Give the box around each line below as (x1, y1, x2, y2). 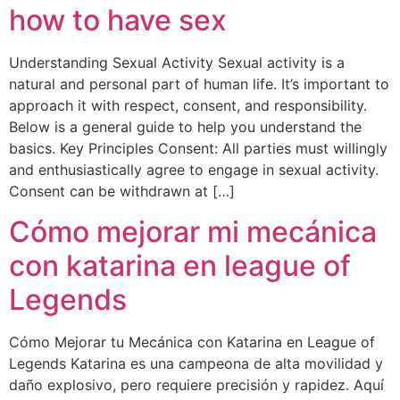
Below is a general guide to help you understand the (9, 118, 362, 137)
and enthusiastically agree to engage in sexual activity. (9, 161, 379, 179)
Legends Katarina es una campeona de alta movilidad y (9, 354, 383, 372)
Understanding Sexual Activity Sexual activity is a (9, 54, 345, 72)
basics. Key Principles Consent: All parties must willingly (9, 139, 387, 158)
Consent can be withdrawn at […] (9, 182, 235, 201)
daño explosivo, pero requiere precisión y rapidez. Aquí (9, 375, 384, 394)
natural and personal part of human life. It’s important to (9, 75, 389, 94)
